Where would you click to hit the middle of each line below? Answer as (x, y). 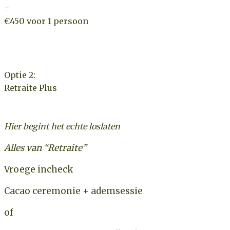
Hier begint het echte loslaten (62, 126)
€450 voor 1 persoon (46, 21)
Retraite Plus (31, 88)
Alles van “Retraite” (45, 148)
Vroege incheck (39, 169)
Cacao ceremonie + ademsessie (73, 191)
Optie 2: (20, 75)
